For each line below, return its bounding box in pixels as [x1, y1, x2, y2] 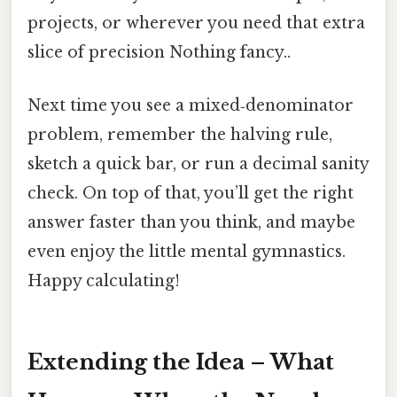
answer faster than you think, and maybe [27, 212, 355, 232]
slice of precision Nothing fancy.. [27, 43, 291, 63]
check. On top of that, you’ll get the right [27, 183, 354, 203]
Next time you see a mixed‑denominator [27, 95, 354, 115]
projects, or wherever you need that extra [27, 13, 365, 34]
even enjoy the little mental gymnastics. [27, 241, 346, 261]
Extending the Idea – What [27, 349, 334, 376]
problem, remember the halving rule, [27, 124, 332, 144]
